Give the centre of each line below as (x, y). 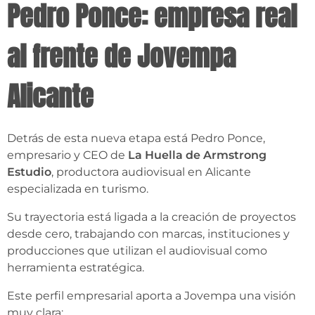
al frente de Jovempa (121, 57)
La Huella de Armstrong (197, 155)
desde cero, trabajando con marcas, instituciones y (148, 234)
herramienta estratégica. (76, 268)
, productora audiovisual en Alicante (151, 172)
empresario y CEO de (67, 155)
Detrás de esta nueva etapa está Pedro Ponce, (136, 139)
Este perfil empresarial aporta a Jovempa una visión (152, 296)
